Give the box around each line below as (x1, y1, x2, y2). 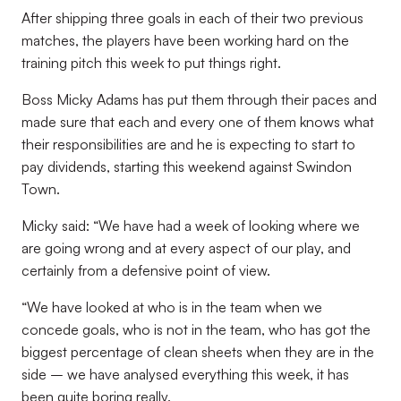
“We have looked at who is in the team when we (21, 298, 322, 316)
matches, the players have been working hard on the (21, 31, 349, 49)
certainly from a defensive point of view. (21, 261, 270, 279)
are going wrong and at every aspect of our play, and (21, 239, 351, 257)
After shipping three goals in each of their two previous (21, 9, 363, 27)
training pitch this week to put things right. (21, 54, 281, 72)
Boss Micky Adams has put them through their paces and (21, 90, 377, 108)
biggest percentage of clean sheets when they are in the (21, 343, 374, 361)
